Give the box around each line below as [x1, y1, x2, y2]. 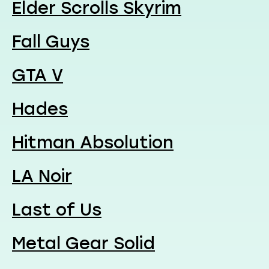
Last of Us [12, 199, 101, 220]
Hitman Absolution [12, 131, 174, 153]
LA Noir [12, 165, 72, 186]
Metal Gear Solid [12, 232, 155, 253]
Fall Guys [12, 31, 89, 52]
